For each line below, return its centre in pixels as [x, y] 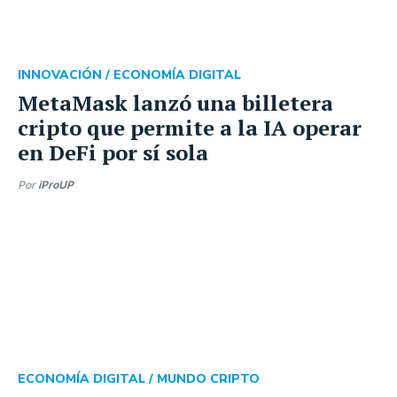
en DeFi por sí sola [113, 152]
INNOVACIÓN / [66, 75]
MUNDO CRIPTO [208, 379]
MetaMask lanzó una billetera [175, 103]
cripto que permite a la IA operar [190, 128]
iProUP [56, 185]
